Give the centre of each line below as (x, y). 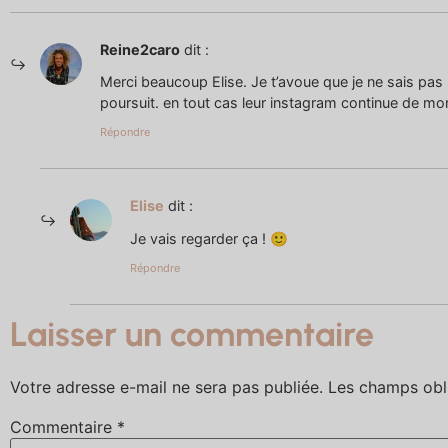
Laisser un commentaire (192, 335)
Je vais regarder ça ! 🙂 (209, 238)
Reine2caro (140, 49)
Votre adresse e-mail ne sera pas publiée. (166, 387)
